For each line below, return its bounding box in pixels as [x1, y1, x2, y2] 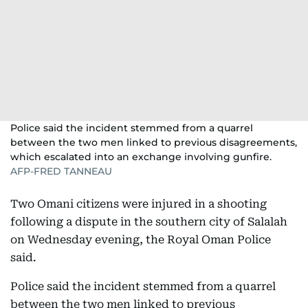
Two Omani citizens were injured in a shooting [10, 197, 267, 210]
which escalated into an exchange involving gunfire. [10, 151, 272, 163]
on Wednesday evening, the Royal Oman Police [10, 233, 271, 246]
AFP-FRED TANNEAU [10, 165, 112, 177]
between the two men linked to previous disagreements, [10, 136, 297, 148]
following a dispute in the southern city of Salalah [10, 215, 287, 228]
